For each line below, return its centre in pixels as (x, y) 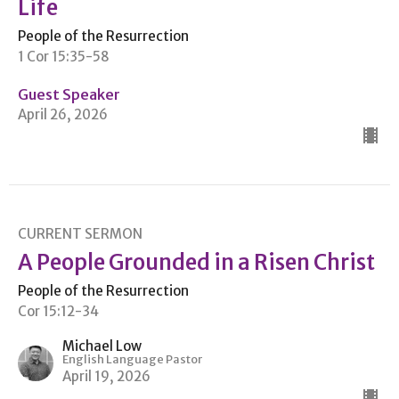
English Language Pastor (132, 360)
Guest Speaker (69, 95)
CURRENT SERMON (80, 234)
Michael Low (102, 346)
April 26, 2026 (63, 115)
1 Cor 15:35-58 (64, 57)
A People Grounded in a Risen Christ (196, 263)
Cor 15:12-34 (58, 312)
